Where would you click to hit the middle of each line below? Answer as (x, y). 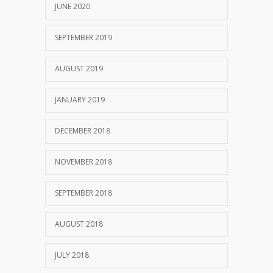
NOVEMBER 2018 (83, 161)
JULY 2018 (72, 255)
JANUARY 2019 (80, 99)
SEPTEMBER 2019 (83, 37)
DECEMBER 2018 (83, 130)
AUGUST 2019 (79, 68)
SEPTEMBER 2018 (83, 193)
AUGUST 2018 (79, 224)
